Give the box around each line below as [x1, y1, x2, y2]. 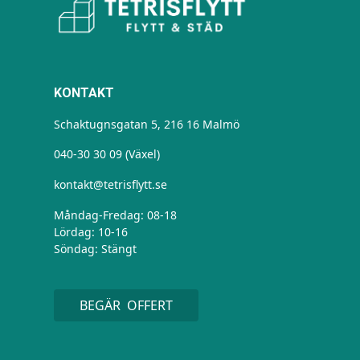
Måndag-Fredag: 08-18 [54, 207, 178, 223]
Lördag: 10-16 [54, 224, 129, 240]
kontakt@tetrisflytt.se [54, 177, 168, 193]
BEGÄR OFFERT [80, 297, 174, 315]
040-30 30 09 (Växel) [54, 146, 161, 162]
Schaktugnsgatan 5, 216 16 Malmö [54, 117, 240, 133]
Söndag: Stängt [54, 241, 137, 257]
